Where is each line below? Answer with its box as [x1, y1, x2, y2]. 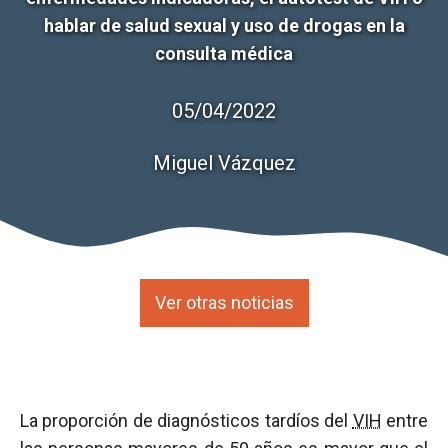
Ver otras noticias [154, 292, 294, 313]
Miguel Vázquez [152, 151, 296, 175]
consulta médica [155, 43, 293, 64]
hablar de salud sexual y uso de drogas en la [43, 15, 405, 36]
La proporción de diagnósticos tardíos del [20, 410, 353, 431]
